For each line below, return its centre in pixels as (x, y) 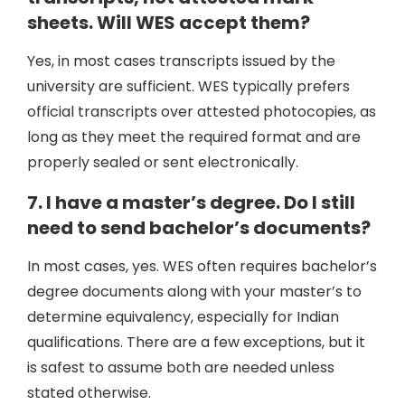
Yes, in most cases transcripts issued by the (181, 61)
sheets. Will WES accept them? (169, 23)
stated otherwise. (89, 393)
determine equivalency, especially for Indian (183, 317)
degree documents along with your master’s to (194, 292)
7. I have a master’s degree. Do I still (191, 202)
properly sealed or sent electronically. (163, 162)
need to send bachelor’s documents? (199, 228)
